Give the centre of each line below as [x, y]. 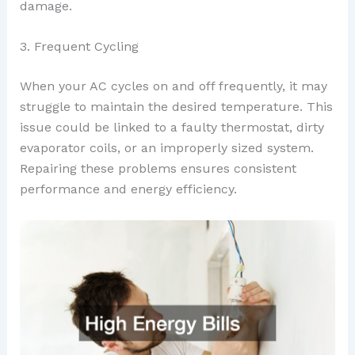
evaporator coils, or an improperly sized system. [166, 148]
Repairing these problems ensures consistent [158, 169]
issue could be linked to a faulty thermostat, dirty [172, 128]
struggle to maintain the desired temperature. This [176, 107]
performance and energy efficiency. [128, 189]
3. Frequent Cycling [79, 47]
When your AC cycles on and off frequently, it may [173, 86]
